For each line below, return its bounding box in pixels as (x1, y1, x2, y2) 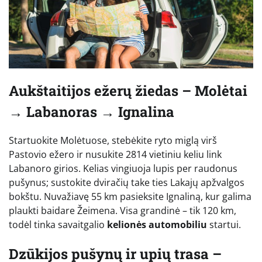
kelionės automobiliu (107, 218, 207, 232)
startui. (207, 218, 241, 232)
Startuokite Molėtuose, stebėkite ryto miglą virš (9, 134, 217, 147)
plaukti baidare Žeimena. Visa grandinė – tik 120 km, (9, 204, 236, 218)
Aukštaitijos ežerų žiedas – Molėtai (9, 81, 247, 100)
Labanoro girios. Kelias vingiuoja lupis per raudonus (9, 162, 237, 175)
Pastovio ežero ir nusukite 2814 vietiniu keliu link (9, 148, 222, 161)
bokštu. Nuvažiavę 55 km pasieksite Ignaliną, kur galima (9, 190, 251, 204)
